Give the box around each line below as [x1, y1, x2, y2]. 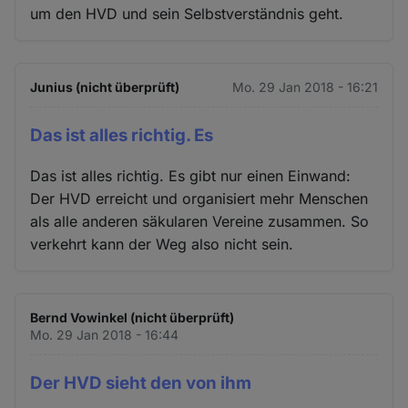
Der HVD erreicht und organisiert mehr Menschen [30, 189, 369, 209]
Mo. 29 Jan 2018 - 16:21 [231, 78, 378, 95]
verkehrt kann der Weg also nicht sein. [30, 235, 294, 254]
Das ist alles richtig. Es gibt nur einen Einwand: [30, 167, 352, 186]
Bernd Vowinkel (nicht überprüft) [30, 310, 235, 326]
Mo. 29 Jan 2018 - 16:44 [30, 327, 179, 343]
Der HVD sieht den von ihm [30, 372, 252, 394]
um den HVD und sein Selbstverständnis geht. [30, 4, 344, 23]
